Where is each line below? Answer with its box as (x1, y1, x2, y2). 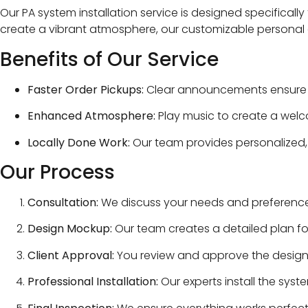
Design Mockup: (27, 221, 112, 237)
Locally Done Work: (27, 134, 130, 151)
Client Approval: (27, 247, 114, 263)
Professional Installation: (27, 274, 158, 290)
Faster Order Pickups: (27, 81, 144, 98)
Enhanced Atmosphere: (27, 108, 155, 124)
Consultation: (27, 194, 98, 210)
